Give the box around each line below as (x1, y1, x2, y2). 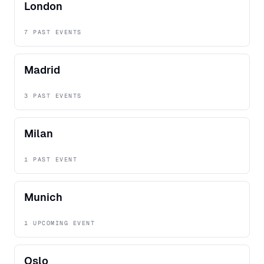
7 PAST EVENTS (24, 28, 82, 37)
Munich (24, 191, 62, 204)
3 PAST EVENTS (24, 92, 82, 100)
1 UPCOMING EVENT (24, 219, 95, 227)
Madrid (24, 64, 60, 77)
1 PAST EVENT (24, 156, 77, 164)
